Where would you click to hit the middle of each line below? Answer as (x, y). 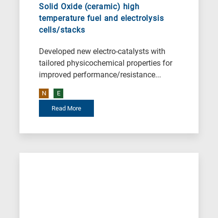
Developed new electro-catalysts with (102, 52)
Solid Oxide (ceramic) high (89, 7)
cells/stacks (62, 30)
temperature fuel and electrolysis (101, 18)
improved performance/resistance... (100, 75)
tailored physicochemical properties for (106, 63)
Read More (66, 109)
